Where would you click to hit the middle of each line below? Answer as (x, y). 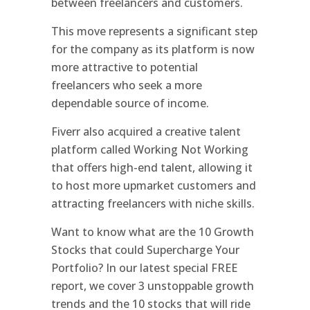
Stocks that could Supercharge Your (145, 249)
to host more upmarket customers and (154, 185)
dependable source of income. (130, 103)
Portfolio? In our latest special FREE (144, 267)
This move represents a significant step (154, 31)
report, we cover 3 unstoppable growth (153, 285)
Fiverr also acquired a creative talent (146, 131)
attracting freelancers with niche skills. (153, 203)
